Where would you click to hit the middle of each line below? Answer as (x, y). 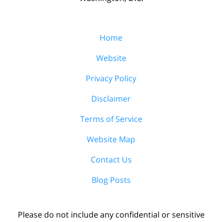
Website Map (111, 139)
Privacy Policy (111, 78)
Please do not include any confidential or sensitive (111, 214)
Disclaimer (111, 98)
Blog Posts (111, 180)
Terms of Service (111, 119)
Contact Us (111, 159)
